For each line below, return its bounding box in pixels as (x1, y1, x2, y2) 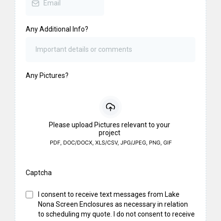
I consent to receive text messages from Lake (38, 190, 180, 199)
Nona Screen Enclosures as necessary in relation (38, 200, 188, 209)
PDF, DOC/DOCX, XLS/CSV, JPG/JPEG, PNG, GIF (49, 139, 172, 147)
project (99, 129, 121, 137)
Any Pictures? (26, 72, 69, 80)
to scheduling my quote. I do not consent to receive (38, 210, 195, 219)
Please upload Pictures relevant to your (49, 121, 171, 129)
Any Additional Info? (26, 25, 88, 34)
